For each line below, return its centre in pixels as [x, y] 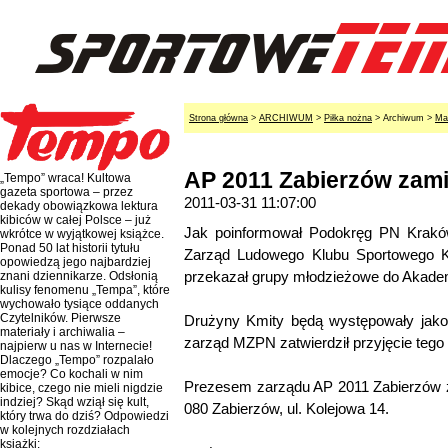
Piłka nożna [348, 118]
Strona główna [218, 118]
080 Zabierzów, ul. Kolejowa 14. [286, 408]
